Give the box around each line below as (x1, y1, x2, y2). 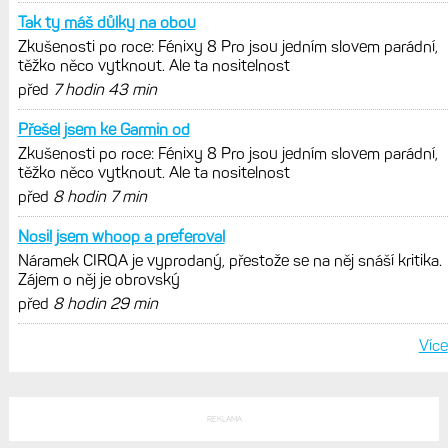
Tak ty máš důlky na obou (17, 13, 196, 33)
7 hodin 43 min (52, 80, 157, 100)
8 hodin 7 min (52, 187, 147, 207)
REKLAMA (206, 414, 242, 425)
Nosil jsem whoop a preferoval (17, 227, 225, 247)
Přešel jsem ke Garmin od (17, 120, 190, 140)
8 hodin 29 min (52, 294, 158, 314)
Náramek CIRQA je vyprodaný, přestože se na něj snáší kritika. (17, 251, 442, 271)
